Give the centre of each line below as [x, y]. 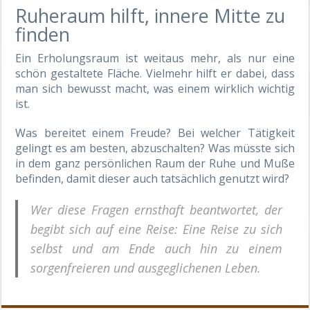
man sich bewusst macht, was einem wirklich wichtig [155, 89]
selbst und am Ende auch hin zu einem [156, 249]
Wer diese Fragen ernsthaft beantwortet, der [156, 210]
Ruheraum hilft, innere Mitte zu [151, 16]
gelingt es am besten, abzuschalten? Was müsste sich [155, 148]
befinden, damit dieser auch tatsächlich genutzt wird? [153, 179]
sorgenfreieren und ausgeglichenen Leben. [146, 268]
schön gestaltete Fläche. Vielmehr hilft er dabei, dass [155, 74]
